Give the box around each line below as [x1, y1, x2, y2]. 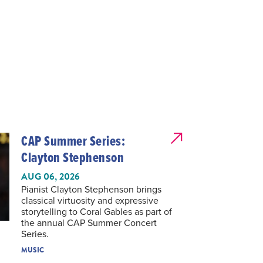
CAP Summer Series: [21, 131, 126, 151]
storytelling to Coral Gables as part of [21, 205, 172, 218]
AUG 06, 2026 [21, 170, 80, 184]
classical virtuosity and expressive [21, 194, 159, 207]
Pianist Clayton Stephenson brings [21, 183, 161, 196]
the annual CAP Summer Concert [21, 216, 157, 230]
